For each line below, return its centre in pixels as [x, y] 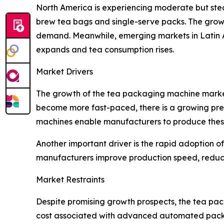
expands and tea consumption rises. [105, 50]
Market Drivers [64, 72]
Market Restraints [70, 180]
